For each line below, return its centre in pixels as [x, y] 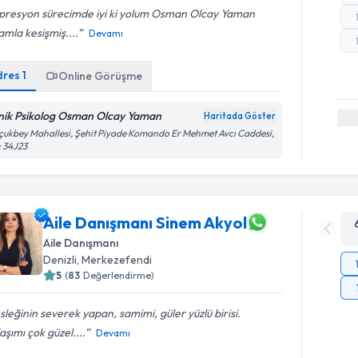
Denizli [60, 260]
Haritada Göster [240, 116]
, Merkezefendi [115, 260]
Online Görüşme [101, 76]
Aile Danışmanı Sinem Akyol [145, 222]
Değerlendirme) [119, 275]
